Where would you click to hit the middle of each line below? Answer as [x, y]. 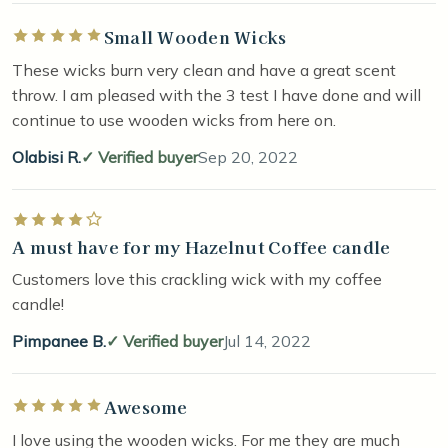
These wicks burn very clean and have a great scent [204, 69]
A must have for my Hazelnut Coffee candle [201, 246]
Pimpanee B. [59, 340]
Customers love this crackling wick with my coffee [197, 278]
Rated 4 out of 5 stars [91, 221]
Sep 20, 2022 [248, 156]
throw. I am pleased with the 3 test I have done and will [216, 94]
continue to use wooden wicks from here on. [174, 119]
